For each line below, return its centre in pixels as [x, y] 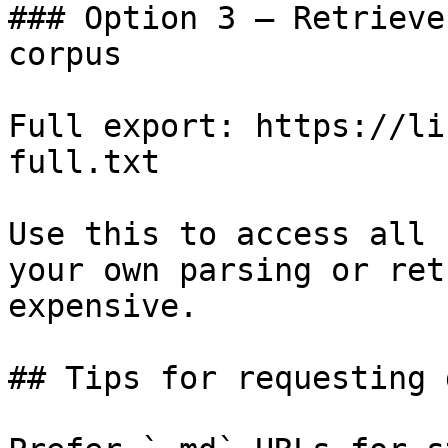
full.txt [84, 162]
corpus [65, 54]
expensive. [103, 306]
